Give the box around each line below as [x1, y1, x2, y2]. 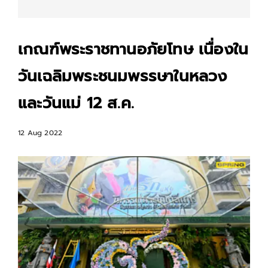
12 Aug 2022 [18, 127, 63, 138]
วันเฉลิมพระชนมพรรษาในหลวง [18, 65, 227, 88]
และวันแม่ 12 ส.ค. [18, 92, 134, 115]
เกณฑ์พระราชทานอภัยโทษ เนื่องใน [18, 38, 249, 61]
